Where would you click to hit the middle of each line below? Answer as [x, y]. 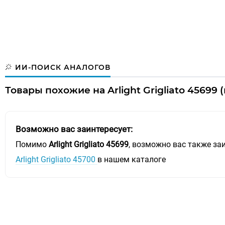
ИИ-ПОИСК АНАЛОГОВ [62, 67]
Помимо [32, 145]
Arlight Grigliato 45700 [57, 160]
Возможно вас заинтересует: [74, 129]
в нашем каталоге [132, 160]
